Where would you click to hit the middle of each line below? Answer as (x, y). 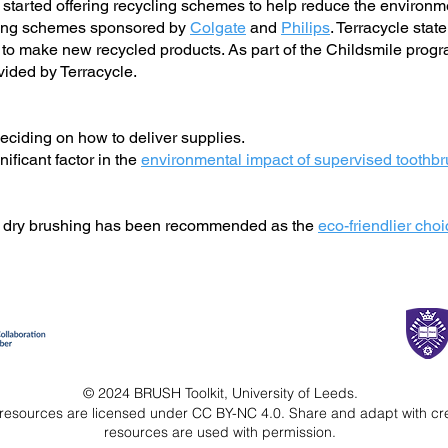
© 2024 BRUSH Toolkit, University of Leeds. (220, 393)
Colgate (218, 27)
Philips (305, 27)
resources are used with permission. (220, 432)
